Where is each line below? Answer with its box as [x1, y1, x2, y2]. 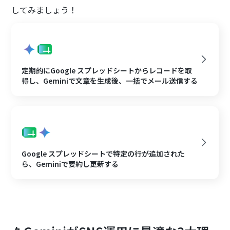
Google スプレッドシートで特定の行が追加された [22, 148, 185, 159]
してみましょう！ [11, 3, 78, 16]
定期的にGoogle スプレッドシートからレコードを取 [22, 65, 193, 75]
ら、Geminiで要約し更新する [22, 158, 119, 169]
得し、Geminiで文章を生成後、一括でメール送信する [22, 75, 198, 86]
